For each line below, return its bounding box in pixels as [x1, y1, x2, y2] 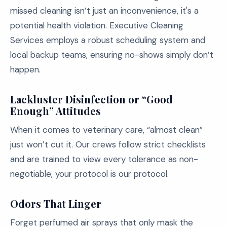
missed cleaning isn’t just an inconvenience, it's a [10, 5, 199, 16]
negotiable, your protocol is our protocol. [10, 168, 169, 179]
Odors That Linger [10, 197, 101, 210]
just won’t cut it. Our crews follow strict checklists [10, 139, 206, 150]
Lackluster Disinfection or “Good [10, 92, 173, 106]
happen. [10, 64, 41, 75]
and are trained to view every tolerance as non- [10, 154, 198, 165]
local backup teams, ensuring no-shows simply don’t [10, 49, 213, 60]
